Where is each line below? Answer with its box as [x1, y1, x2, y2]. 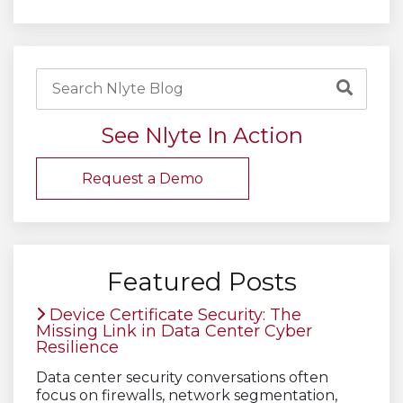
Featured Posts [106, 265, 297, 297]
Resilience [36, 336, 119, 357]
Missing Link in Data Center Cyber [36, 320, 312, 341]
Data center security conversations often [36, 368, 328, 386]
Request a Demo [82, 169, 203, 187]
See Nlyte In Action [100, 121, 303, 148]
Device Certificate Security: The [45, 304, 301, 325]
